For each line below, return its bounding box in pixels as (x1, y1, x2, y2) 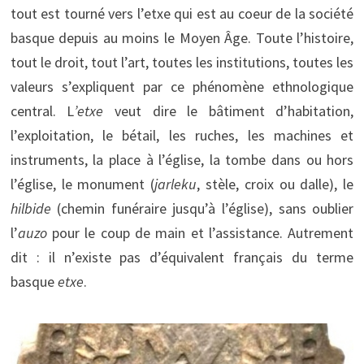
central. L (10, 101, 75, 120)
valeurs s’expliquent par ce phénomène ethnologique (10, 76, 354, 96)
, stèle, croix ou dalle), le (197, 174, 354, 193)
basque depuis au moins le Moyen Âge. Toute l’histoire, (10, 28, 354, 47)
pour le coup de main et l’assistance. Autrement (46, 223, 354, 242)
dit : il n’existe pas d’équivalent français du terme (10, 247, 354, 266)
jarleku (154, 174, 197, 193)
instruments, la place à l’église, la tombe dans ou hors (10, 149, 354, 169)
